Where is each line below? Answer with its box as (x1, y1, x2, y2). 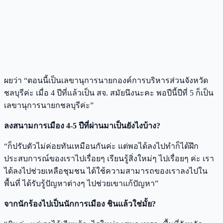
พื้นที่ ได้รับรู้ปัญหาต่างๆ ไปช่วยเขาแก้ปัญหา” (4, 179, 158, 188)
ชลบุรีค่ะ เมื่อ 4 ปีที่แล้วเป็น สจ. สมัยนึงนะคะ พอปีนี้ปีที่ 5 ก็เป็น (4, 88, 214, 97)
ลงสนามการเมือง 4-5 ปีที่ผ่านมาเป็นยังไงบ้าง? (4, 121, 160, 130)
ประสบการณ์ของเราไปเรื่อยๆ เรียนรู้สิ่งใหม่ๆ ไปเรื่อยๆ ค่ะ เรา (4, 154, 214, 163)
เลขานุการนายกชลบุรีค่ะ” (4, 101, 94, 110)
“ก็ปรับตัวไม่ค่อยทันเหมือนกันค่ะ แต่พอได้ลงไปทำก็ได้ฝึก (4, 141, 199, 150)
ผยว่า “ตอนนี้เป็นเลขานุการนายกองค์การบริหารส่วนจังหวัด (4, 76, 208, 85)
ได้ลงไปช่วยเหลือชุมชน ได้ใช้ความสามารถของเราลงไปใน (4, 166, 208, 175)
